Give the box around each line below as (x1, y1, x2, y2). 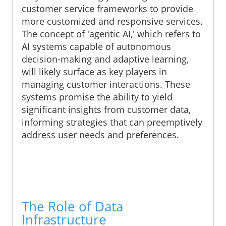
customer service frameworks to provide (22, 2, 193, 15)
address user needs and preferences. (22, 128, 179, 141)
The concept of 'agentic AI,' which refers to (22, 27, 201, 40)
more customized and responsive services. (22, 15, 203, 27)
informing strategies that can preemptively (22, 116, 202, 128)
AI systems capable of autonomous (22, 40, 171, 52)
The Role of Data (22, 197, 123, 215)
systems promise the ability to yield (22, 90, 173, 103)
